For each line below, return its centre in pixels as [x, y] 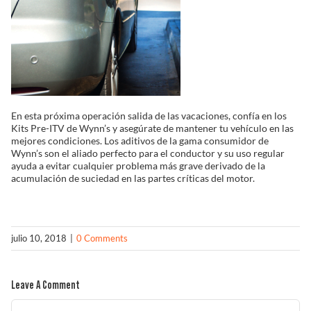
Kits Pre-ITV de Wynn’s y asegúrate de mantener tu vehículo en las [152, 128]
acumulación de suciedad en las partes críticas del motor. [133, 178]
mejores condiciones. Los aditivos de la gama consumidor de [140, 141]
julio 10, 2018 [39, 238]
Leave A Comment [45, 285]
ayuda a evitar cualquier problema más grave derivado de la [138, 166]
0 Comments [102, 238]
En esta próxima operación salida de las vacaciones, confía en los [149, 116]
